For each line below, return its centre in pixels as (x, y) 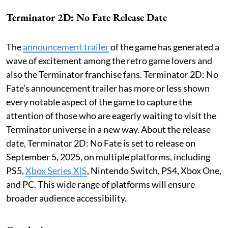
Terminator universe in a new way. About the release (108, 129)
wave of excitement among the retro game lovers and (109, 60)
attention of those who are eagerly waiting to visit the (111, 115)
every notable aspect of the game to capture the (99, 102)
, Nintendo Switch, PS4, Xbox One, (154, 170)
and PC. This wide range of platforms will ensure (101, 184)
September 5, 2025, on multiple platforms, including (108, 156)
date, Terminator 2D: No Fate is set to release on (101, 143)
